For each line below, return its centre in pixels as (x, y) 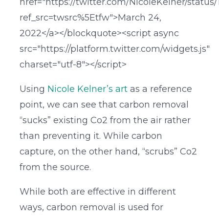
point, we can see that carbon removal (104, 105)
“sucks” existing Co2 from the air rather (105, 120)
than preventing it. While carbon (91, 136)
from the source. (55, 167)
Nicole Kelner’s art (88, 89)
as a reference (160, 89)
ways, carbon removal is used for (91, 208)
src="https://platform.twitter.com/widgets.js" (115, 49)
